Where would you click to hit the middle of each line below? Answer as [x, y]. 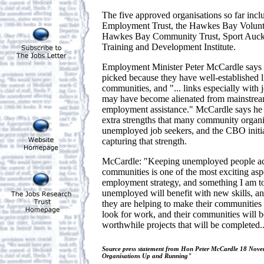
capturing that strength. [144, 141]
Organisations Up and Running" [147, 256]
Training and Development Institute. [169, 47]
